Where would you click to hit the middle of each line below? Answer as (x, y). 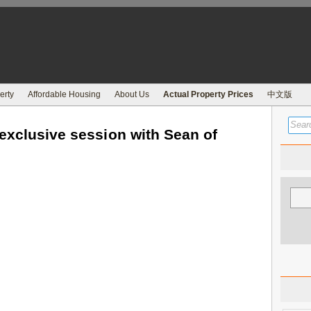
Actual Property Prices (208, 94)
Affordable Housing (64, 94)
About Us (132, 94)
